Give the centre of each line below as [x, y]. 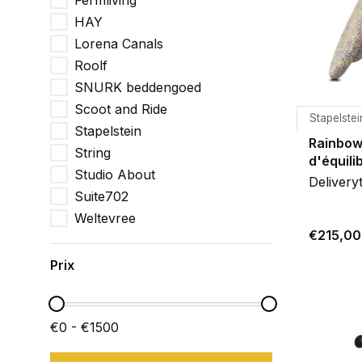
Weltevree [105, 218]
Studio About [115, 175]
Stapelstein [108, 131]
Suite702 [101, 196]
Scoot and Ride [121, 109]
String [93, 153]
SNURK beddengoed [138, 87]
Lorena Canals [119, 44]
